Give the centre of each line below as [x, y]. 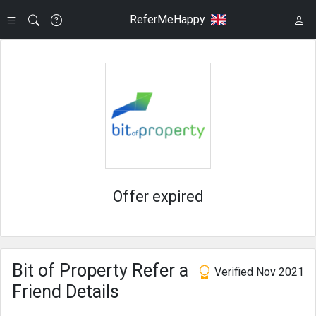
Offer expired [158, 196]
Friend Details [66, 292]
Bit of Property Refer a [100, 271]
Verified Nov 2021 [258, 272]
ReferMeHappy [167, 19]
